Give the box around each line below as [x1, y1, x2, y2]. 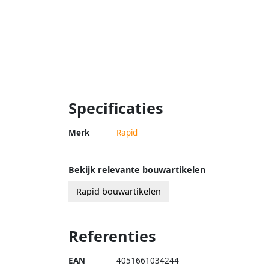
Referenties [68, 225, 156, 246]
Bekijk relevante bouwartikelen [68, 163, 205, 175]
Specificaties [68, 97, 163, 118]
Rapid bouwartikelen [76, 185, 161, 197]
